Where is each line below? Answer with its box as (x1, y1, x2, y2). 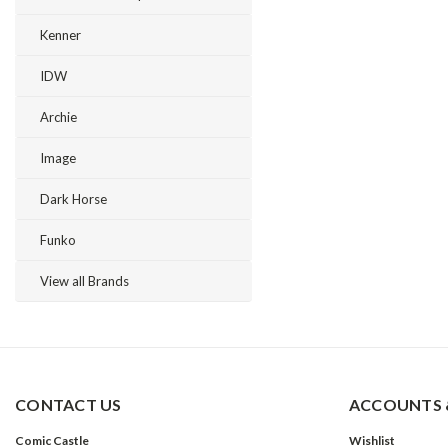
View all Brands (40, 273, 129, 289)
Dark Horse (40, 191, 107, 207)
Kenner (40, 27, 81, 43)
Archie (40, 109, 77, 125)
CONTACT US (15, 395, 122, 414)
